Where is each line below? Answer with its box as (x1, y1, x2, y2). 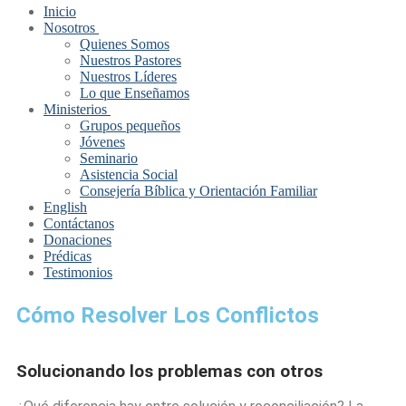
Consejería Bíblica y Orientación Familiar (80, 183, 317, 198)
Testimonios (43, 265, 112, 280)
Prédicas (43, 248, 92, 264)
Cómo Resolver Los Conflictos (16, 303, 319, 328)
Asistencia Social (80, 167, 178, 182)
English (43, 199, 87, 215)
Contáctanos (43, 216, 114, 231)
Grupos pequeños (80, 118, 180, 133)
